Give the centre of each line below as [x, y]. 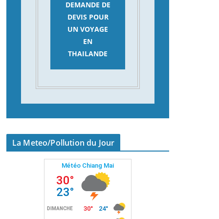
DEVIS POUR [88, 17]
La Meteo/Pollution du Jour [64, 143]
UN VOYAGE [88, 29]
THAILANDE [88, 54]
